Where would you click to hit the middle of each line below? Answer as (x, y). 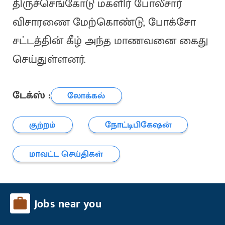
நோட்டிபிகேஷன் (138, 125)
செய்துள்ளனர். (49, 60)
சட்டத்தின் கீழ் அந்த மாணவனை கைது (110, 41)
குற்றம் (43, 125)
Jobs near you (68, 204)
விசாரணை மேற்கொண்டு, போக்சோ (104, 23)
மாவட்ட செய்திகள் (66, 154)
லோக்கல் (86, 95)
